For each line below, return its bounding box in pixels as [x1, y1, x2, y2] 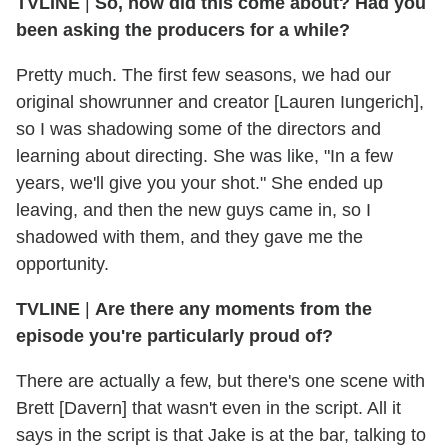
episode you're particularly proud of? [16, 326, 333, 347]
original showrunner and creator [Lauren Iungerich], [16, 92, 424, 113]
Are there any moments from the [95, 299, 372, 320]
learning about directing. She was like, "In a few [16, 146, 393, 167]
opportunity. [16, 254, 109, 275]
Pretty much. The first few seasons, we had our [16, 65, 391, 86]
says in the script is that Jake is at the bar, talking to [16, 425, 426, 446]
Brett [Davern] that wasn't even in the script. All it [16, 398, 401, 419]
